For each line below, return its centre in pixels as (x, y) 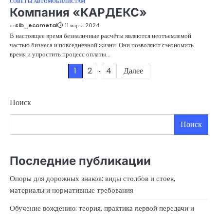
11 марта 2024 (82, 26)
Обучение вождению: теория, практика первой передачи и (102, 208)
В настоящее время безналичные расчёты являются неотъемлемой (100, 36)
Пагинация (41, 72)
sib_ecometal (36, 26)
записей (33, 90)
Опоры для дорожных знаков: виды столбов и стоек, (92, 178)
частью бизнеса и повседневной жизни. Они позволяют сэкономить (102, 45)
